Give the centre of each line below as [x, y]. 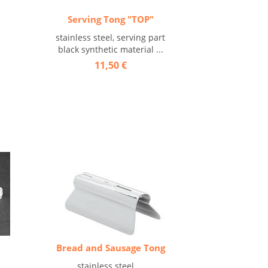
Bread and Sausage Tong [110, 248]
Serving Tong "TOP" [110, 19]
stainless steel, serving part [111, 37]
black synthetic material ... [110, 49]
